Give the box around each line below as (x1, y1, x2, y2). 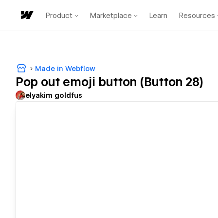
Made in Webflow (35, 64, 95, 73)
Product (46, 11, 73, 20)
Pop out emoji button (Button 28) (16, 75, 203, 90)
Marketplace (90, 11, 132, 20)
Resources (179, 11, 215, 20)
